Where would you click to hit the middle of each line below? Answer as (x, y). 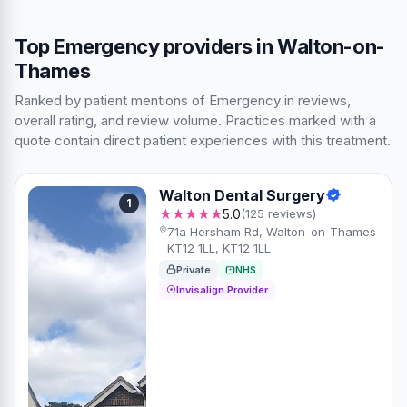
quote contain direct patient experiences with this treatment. (203, 140)
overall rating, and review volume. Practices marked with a (195, 120)
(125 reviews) (278, 213)
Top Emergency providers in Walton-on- (200, 46)
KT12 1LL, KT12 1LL (219, 248)
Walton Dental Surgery (242, 195)
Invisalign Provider (222, 289)
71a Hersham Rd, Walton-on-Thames (272, 231)
